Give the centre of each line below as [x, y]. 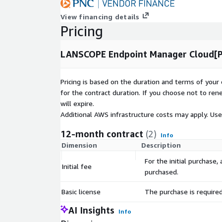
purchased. [162, 172]
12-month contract [102, 134]
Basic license [81, 192]
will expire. [77, 104]
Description [161, 145]
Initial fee [77, 166]
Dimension [79, 145]
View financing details [100, 17]
